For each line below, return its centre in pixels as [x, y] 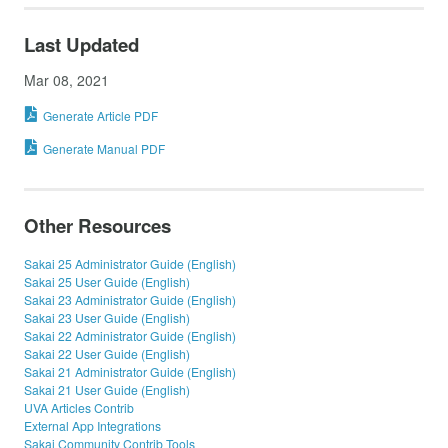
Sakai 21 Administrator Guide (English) [130, 372]
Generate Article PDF [100, 116]
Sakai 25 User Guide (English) [107, 282]
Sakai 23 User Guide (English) [107, 318]
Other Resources [97, 225]
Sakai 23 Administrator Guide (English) [130, 300]
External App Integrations [92, 426]
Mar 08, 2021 [66, 79]
